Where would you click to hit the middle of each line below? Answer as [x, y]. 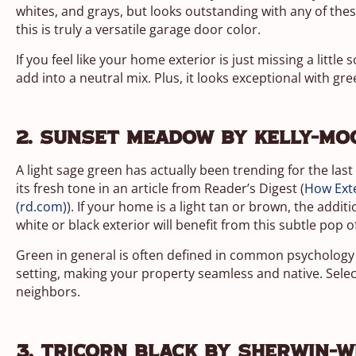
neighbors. [48, 291]
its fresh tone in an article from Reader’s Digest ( [161, 188]
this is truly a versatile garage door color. [139, 29]
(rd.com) [42, 206]
